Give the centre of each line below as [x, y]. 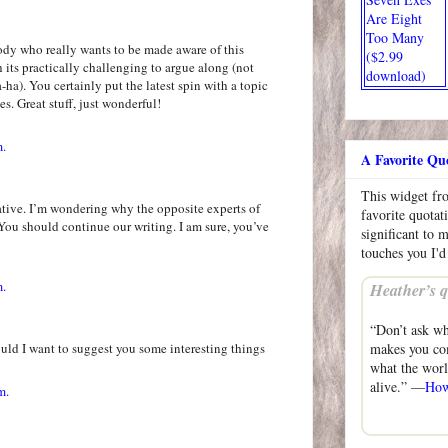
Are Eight [394, 18]
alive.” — [397, 387]
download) [396, 75]
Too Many [395, 37]
